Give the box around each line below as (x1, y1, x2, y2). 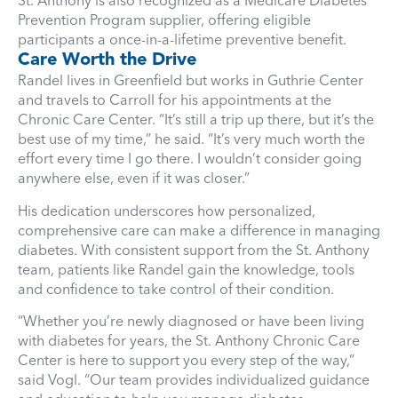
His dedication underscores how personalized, (18, 201, 315, 219)
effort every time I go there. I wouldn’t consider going (18, 149, 362, 168)
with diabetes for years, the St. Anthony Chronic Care (18, 331, 360, 350)
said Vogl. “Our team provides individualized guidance (18, 370, 370, 389)
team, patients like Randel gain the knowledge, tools (18, 259, 354, 278)
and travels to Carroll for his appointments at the (18, 91, 331, 109)
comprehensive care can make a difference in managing (18, 220, 380, 239)
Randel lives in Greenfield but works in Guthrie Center (18, 71, 363, 90)
